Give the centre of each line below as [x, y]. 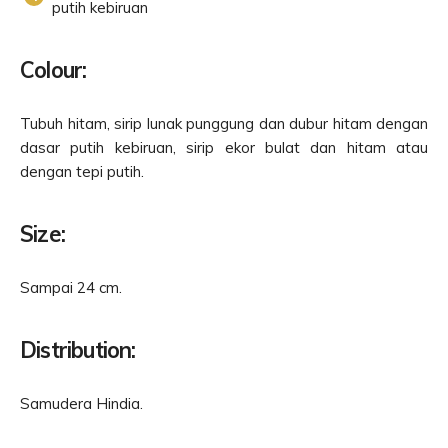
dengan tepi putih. [82, 172]
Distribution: [78, 350]
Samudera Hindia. [81, 404]
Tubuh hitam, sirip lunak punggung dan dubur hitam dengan [224, 124]
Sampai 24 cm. [71, 288]
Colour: [53, 70]
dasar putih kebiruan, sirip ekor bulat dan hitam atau [224, 148]
